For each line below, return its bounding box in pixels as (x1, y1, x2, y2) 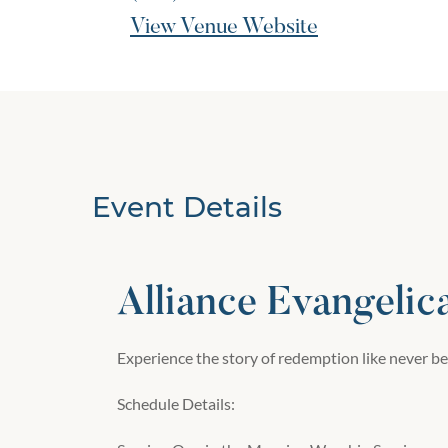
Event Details (91, 190, 282, 225)
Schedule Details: (116, 394, 235, 414)
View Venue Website (130, 17, 318, 40)
